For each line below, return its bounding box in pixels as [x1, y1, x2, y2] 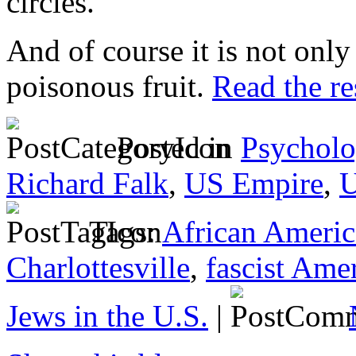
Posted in [109, 130, 241, 164]
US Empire [184, 165, 323, 200]
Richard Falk [6, 165, 168, 200]
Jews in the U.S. [6, 298, 208, 333]
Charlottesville [6, 250, 190, 284]
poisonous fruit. [6, 68, 212, 103]
